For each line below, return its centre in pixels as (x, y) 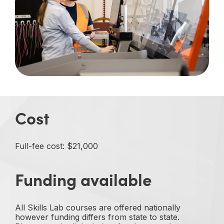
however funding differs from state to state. (97, 217)
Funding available (83, 179)
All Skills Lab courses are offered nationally (98, 207)
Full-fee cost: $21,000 (56, 146)
